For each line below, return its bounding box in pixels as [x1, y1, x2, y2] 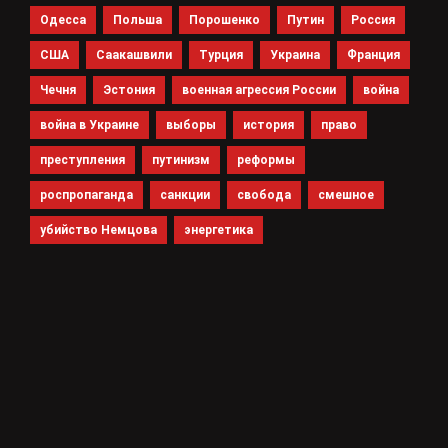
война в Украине [40, 117, 139, 132]
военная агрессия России [182, 82, 336, 97]
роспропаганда [40, 187, 133, 202]
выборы [166, 117, 216, 132]
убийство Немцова [40, 222, 157, 237]
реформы [237, 152, 295, 167]
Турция [199, 47, 243, 62]
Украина [270, 47, 320, 62]
